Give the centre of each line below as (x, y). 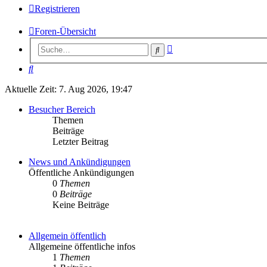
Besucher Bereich (62, 110)
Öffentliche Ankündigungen (81, 173)
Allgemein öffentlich (67, 236)
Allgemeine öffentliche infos (82, 247)
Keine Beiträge (81, 205)
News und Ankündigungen (80, 162)
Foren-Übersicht (65, 32)
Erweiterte (192, 47)
